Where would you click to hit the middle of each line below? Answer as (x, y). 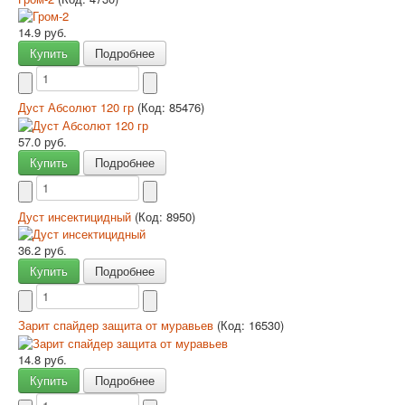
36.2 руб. (42, 250)
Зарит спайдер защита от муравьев (118, 325)
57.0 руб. (42, 141)
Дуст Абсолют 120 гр (78, 108)
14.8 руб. (42, 360)
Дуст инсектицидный (76, 216)
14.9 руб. (42, 33)
